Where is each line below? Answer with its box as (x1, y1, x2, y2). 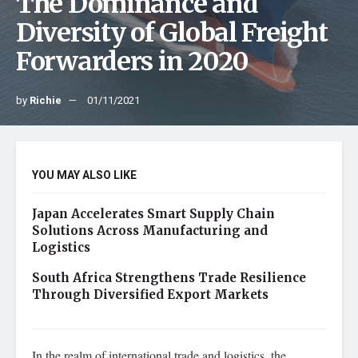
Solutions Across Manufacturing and (32, 223, 268, 238)
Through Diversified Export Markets (32, 287, 268, 302)
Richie (30, 93, 62, 108)
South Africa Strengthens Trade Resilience (32, 270, 306, 285)
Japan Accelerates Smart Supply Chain (32, 206, 275, 221)
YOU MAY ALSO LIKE (32, 167, 137, 184)
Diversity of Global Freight (16, 17, 328, 49)
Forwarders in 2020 (16, 46, 249, 78)
